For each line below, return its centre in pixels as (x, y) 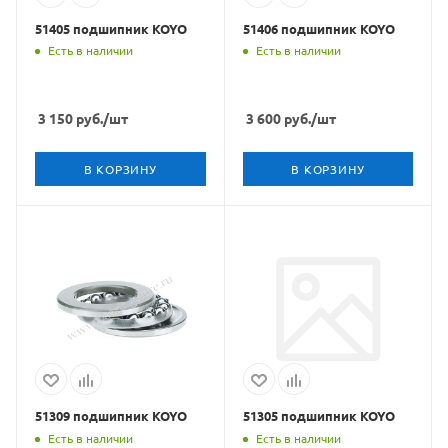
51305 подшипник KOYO (318, 415)
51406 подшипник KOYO (318, 28)
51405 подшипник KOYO (111, 28)
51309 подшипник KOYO (111, 415)
